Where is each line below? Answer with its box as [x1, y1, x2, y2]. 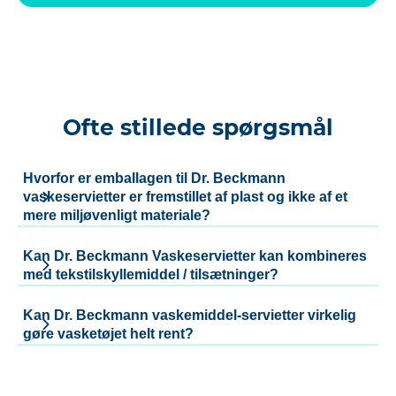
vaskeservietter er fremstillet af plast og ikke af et [23, 189, 347, 205]
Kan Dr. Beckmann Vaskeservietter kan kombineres [23, 248, 367, 264]
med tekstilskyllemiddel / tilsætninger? [23, 267, 278, 283]
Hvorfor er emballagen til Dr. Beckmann [23, 171, 286, 187]
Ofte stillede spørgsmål [63, 114, 333, 141]
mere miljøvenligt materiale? [23, 208, 210, 224]
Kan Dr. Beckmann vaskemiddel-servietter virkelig [23, 308, 356, 324]
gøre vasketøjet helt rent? [23, 326, 194, 342]
